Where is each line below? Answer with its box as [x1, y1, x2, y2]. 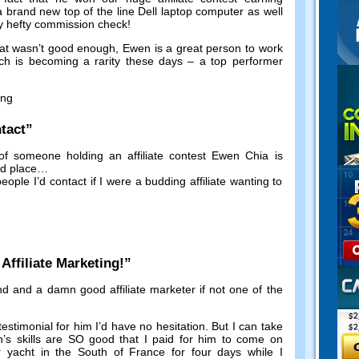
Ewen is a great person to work [123, 42, 283, 55]
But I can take [212, 319, 283, 333]
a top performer [199, 54, 283, 68]
